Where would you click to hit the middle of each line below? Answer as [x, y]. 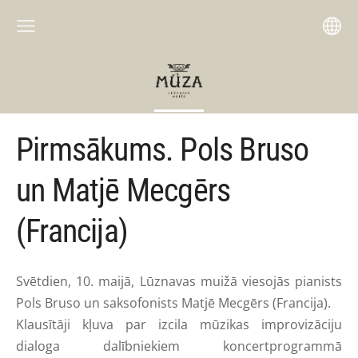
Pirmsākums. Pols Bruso [163, 150]
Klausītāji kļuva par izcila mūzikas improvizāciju [179, 324]
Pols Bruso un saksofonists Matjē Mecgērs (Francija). [173, 302]
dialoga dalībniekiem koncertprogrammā [179, 346]
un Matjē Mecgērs [123, 191]
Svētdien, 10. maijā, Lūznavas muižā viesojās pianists [179, 281]
